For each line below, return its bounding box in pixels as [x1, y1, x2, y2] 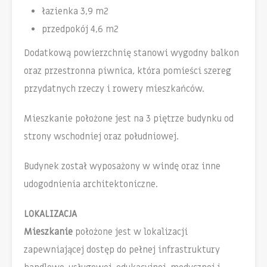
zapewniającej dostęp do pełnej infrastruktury [24, 244, 220, 256]
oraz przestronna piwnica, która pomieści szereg [24, 65, 231, 77]
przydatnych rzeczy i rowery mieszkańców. [24, 83, 204, 95]
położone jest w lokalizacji [73, 226, 188, 238]
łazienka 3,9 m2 [42, 5, 108, 18]
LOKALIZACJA [24, 208, 77, 221]
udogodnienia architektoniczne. [24, 178, 158, 191]
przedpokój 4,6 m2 [42, 23, 119, 36]
